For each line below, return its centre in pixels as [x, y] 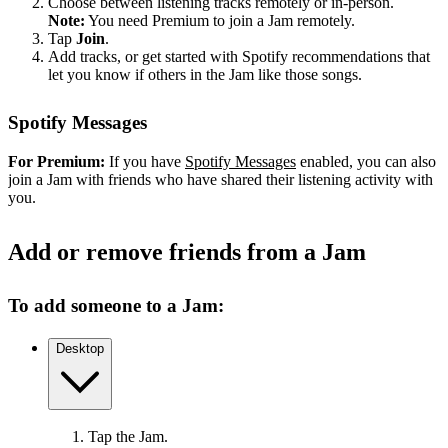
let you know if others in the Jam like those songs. [205, 75]
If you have [145, 161]
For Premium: [56, 161]
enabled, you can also [366, 161]
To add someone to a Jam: [116, 306]
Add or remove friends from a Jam [187, 251]
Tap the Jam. [128, 437]
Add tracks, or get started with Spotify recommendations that [239, 57]
